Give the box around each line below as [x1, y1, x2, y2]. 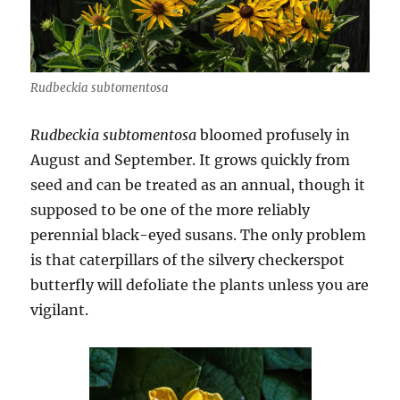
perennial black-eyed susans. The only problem [30, 225, 367, 244]
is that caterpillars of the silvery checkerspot [30, 250, 346, 269]
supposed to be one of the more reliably [30, 200, 311, 219]
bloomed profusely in [196, 125, 351, 144]
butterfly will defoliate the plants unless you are [30, 275, 370, 294]
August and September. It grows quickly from [30, 150, 351, 169]
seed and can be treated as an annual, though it [30, 175, 366, 194]
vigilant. [30, 300, 89, 319]
